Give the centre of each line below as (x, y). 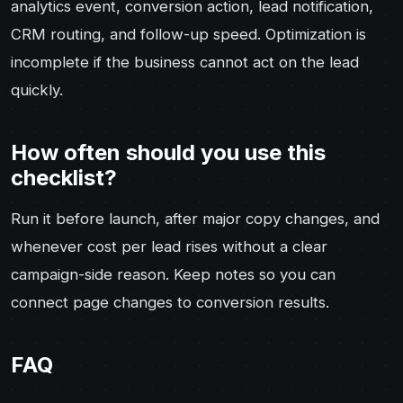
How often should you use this (168, 152)
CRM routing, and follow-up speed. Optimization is (188, 34)
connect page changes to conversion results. (170, 302)
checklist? (64, 177)
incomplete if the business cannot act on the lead (185, 62)
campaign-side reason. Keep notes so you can (173, 274)
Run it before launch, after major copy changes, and (195, 218)
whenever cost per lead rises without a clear (169, 246)
